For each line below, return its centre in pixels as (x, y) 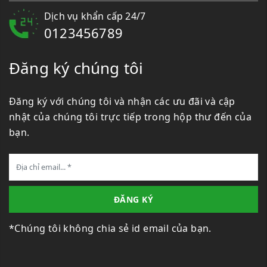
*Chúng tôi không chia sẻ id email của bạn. (110, 229)
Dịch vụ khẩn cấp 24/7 (95, 16)
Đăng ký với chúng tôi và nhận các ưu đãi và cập (122, 102)
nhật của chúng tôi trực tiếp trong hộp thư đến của (130, 117)
